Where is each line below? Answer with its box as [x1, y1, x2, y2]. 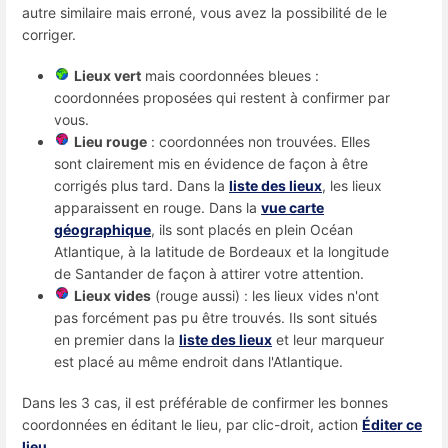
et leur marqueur [272, 331, 384, 349]
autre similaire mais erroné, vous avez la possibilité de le [22, 3, 387, 21]
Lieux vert [74, 67, 141, 85]
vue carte [261, 199, 324, 217]
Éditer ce [362, 416, 422, 434]
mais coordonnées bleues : [141, 67, 319, 85]
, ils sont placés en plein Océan [151, 221, 353, 239]
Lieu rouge [74, 133, 147, 151]
